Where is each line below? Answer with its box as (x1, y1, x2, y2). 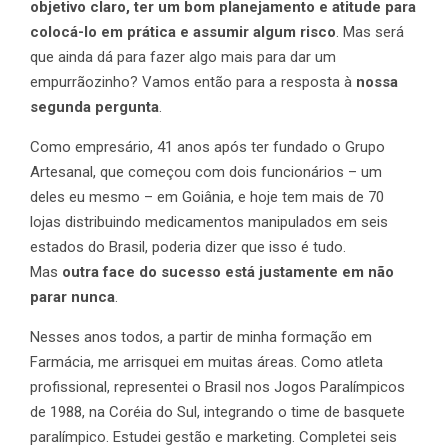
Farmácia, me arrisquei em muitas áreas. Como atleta (30, 353, 383, 372)
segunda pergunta (30, 98, 159, 117)
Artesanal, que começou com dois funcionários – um (30, 163, 382, 182)
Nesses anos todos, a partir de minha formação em (30, 328, 372, 347)
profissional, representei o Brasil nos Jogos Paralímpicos (30, 378, 405, 397)
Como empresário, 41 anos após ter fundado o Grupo (30, 138, 385, 157)
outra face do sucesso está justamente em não (62, 263, 394, 282)
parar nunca (30, 288, 115, 307)
